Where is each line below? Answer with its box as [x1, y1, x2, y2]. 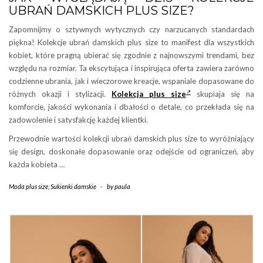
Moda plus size [9, 183, 48, 191]
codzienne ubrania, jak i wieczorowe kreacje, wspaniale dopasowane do [9, 76, 254, 86]
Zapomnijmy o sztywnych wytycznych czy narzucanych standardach [9, 25, 254, 35]
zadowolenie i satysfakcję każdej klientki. [9, 115, 148, 125]
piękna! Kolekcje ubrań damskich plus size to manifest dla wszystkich [9, 38, 254, 48]
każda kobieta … [9, 160, 65, 170]
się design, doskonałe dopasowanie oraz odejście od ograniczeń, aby [9, 147, 254, 157]
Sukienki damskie [50, 183, 96, 191]
